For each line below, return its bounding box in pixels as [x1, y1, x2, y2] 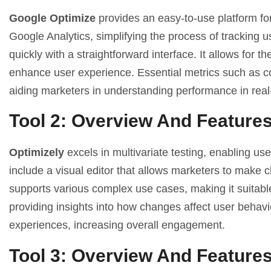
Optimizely [9, 146, 64, 159]
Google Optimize [9, 11, 96, 24]
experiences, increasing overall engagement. [9, 219, 225, 232]
